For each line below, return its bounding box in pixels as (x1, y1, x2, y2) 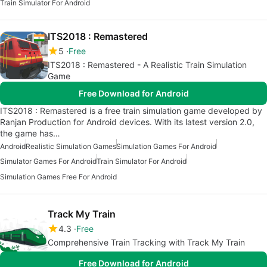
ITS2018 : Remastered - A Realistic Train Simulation (48, 59, 247, 70)
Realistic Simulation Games (26, 141, 116, 151)
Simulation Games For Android (116, 141, 216, 151)
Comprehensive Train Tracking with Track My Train (48, 237, 245, 247)
